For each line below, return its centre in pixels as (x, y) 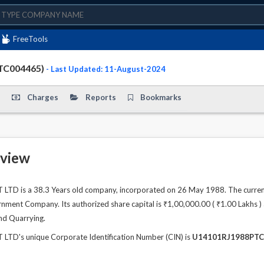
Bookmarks (161, 97)
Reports (101, 97)
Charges (43, 97)
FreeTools (30, 39)
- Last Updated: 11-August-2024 (106, 69)
